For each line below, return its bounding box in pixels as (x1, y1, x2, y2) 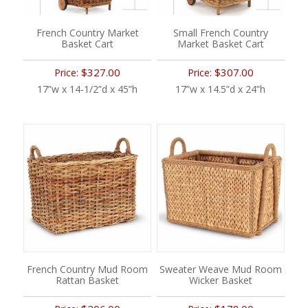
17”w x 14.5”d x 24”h (175, 82, 266, 96)
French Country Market (36, 25, 139, 39)
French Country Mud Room (27, 262, 148, 276)
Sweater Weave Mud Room (159, 262, 282, 276)
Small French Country (173, 25, 268, 39)
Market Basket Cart (177, 36, 264, 50)
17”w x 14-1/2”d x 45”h (37, 82, 138, 96)
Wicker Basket (188, 273, 252, 287)
